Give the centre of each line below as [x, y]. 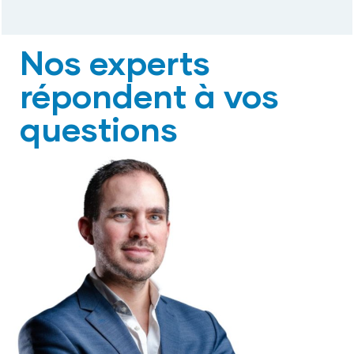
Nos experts [115, 62]
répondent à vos [149, 95]
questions [98, 128]
